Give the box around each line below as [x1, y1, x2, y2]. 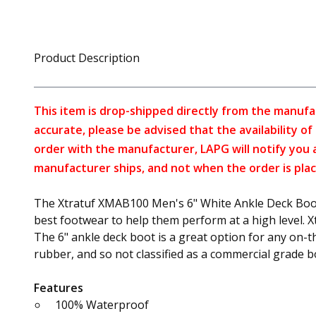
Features [34, 280, 83, 296]
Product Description [34, 50, 140, 66]
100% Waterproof [55, 297, 149, 312]
